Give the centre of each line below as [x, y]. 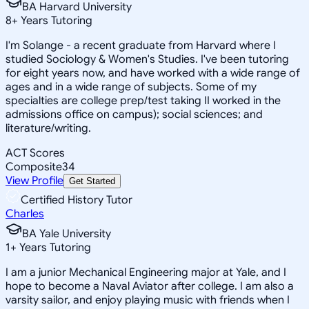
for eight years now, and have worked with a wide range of [153, 73]
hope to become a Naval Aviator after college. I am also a [150, 286]
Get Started [92, 181]
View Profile [34, 180]
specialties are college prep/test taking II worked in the [143, 100]
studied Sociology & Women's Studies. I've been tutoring [147, 59]
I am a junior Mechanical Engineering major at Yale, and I [146, 272]
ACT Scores [35, 153]
